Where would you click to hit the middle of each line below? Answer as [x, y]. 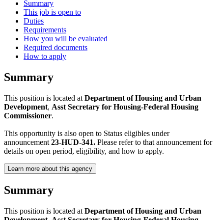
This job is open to [52, 12]
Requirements [45, 30]
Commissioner [28, 115]
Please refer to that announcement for [154, 142]
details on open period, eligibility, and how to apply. [84, 151]
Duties [34, 21]
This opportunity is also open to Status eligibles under [87, 133]
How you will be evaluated [66, 39]
